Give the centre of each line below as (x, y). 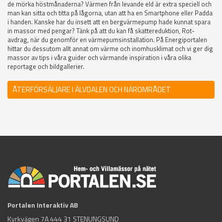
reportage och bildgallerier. (46, 67)
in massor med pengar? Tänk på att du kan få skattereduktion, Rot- (101, 31)
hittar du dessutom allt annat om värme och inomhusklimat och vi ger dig (110, 49)
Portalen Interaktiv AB (43, 205)
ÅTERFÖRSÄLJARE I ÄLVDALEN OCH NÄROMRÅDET (92, 90)
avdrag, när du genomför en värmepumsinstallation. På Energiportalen (107, 40)
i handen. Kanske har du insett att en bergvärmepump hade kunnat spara (109, 22)
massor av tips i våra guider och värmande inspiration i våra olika (99, 58)
